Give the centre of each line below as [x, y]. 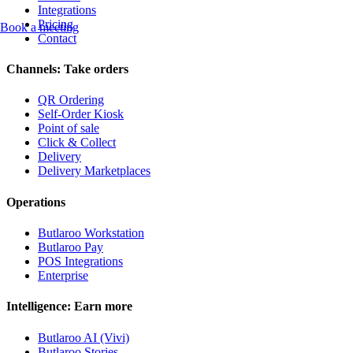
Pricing [56, 24]
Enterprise [63, 275]
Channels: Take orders [67, 69]
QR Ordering [71, 100]
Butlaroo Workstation [91, 233]
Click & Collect [77, 143]
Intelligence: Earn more [69, 307]
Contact [57, 38]
